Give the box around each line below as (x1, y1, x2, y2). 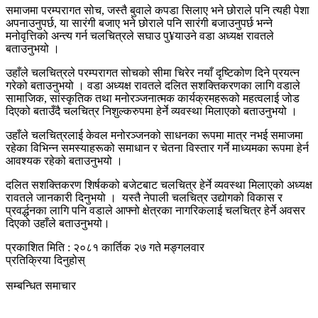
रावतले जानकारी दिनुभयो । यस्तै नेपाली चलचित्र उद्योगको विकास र (6, 191, 283, 204)
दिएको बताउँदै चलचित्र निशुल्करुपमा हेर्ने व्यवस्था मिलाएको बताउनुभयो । (6, 104, 297, 117)
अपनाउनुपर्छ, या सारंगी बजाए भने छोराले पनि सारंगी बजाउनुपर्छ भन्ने (6, 16, 273, 29)
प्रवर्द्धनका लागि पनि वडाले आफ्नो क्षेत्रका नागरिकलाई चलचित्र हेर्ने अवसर (6, 204, 305, 216)
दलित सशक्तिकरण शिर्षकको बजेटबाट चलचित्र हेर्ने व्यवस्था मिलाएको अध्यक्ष (6, 178, 312, 191)
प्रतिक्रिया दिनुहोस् (6, 253, 85, 266)
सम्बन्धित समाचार (6, 279, 76, 292)
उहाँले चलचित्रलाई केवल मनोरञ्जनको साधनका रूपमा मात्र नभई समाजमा (6, 128, 303, 141)
